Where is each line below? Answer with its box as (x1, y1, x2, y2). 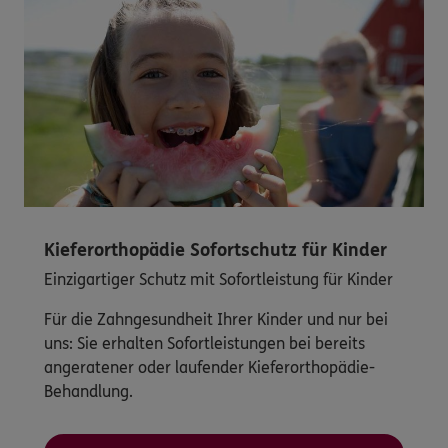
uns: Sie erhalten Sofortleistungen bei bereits (44, 333, 365, 353)
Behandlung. (44, 381, 133, 401)
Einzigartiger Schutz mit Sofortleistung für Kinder (44, 269, 393, 289)
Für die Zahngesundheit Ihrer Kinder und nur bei (44, 309, 388, 329)
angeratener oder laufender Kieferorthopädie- (44, 357, 375, 377)
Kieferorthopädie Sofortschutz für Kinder (44, 238, 387, 261)
